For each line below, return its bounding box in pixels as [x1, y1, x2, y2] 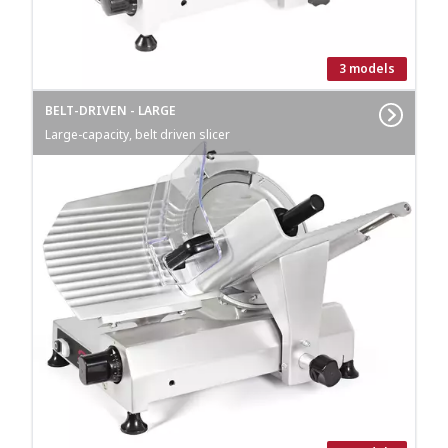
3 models [339, 60, 395, 77]
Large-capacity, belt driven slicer [45, 126, 230, 143]
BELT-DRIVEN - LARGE [45, 102, 176, 119]
